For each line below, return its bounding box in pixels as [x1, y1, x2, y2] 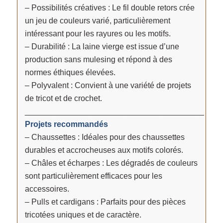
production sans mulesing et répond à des [24, 55, 172, 64]
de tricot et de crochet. [24, 94, 102, 103]
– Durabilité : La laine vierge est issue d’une [24, 42, 179, 51]
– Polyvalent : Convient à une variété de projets [24, 81, 191, 90]
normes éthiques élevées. [24, 68, 115, 77]
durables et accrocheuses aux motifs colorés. [24, 145, 183, 154]
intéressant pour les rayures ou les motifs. [24, 29, 171, 38]
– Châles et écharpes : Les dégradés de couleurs [24, 158, 198, 167]
